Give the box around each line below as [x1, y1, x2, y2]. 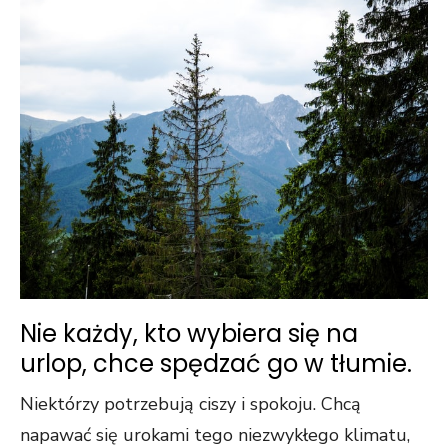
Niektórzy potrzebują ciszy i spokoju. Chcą [20, 392, 361, 416]
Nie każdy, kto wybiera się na [20, 317, 358, 350]
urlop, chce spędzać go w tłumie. [20, 347, 412, 380]
